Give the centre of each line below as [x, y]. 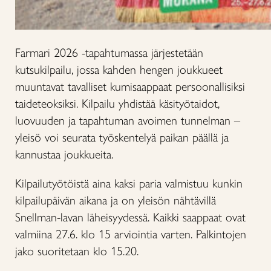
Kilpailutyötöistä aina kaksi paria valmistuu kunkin [129, 183]
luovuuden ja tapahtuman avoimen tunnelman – [128, 120]
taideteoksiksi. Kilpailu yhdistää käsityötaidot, [117, 103]
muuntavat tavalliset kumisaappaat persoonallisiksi [130, 87]
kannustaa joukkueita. [64, 154]
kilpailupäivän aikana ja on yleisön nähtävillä [116, 200]
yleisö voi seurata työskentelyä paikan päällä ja [122, 137]
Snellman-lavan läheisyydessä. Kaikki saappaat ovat [130, 217]
